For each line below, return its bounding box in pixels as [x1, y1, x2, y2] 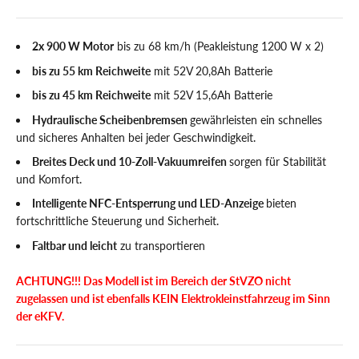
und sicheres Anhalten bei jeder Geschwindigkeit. [16, 130, 256, 144]
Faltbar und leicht [32, 238, 117, 252]
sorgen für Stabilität [229, 154, 326, 168]
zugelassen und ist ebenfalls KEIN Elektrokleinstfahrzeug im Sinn [16, 291, 330, 305]
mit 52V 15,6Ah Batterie [151, 88, 272, 103]
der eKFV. [16, 309, 64, 323]
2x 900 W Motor [32, 39, 114, 54]
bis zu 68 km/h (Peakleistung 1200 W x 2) [114, 39, 324, 54]
